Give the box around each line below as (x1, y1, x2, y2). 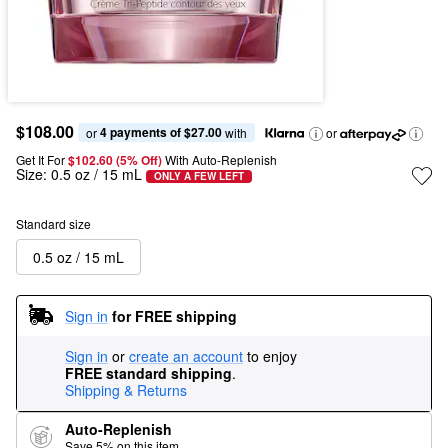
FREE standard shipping (65, 363, 232, 383)
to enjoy (243, 346, 301, 366)
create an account (129, 346, 243, 366)
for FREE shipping (112, 305, 237, 326)
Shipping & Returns (65, 380, 187, 400)
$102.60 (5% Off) (68, 151, 165, 169)
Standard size (16, 215, 91, 232)
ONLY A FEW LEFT (154, 168, 244, 183)
